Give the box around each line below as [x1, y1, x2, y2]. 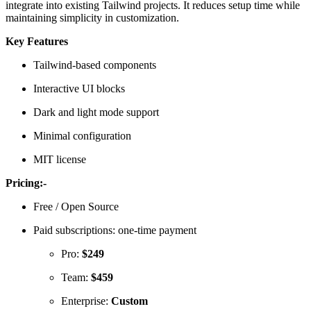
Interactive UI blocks [33, 82, 125, 94]
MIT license [33, 153, 86, 165]
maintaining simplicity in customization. [6, 11, 179, 24]
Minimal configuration [33, 129, 131, 142]
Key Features [6, 35, 68, 47]
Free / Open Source [33, 200, 119, 212]
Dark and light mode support [33, 106, 159, 118]
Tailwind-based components [33, 58, 156, 71]
